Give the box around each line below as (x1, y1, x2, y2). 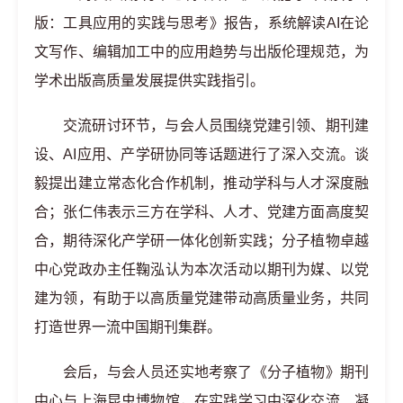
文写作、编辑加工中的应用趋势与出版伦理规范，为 (34, 43, 369, 59)
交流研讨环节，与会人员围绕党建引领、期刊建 (63, 117, 369, 133)
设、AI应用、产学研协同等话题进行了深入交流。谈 (34, 146, 369, 162)
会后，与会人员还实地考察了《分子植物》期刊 (63, 363, 369, 380)
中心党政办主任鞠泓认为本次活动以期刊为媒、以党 (34, 261, 369, 277)
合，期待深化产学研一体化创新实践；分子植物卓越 (34, 232, 369, 248)
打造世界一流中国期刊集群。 (34, 318, 221, 335)
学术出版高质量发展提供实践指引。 (34, 72, 264, 88)
